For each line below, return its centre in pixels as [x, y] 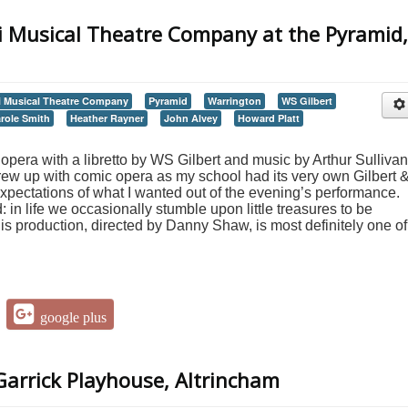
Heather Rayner [107, 117]
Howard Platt [269, 117]
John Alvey [191, 117]
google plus [74, 317]
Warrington [235, 100]
